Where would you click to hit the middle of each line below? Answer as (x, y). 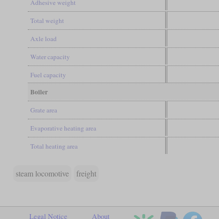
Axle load (43, 38)
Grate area (44, 110)
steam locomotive (42, 173)
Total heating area (54, 146)
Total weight (47, 20)
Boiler (39, 92)
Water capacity (50, 56)
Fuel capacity (48, 75)
